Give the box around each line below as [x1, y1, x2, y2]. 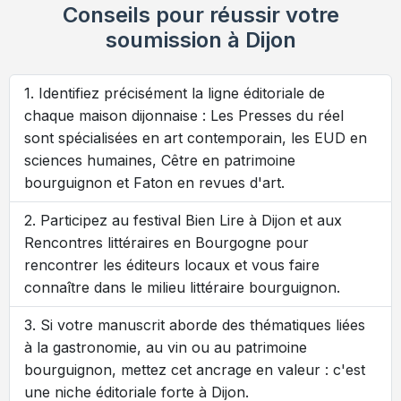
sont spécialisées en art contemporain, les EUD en [24, 129, 367, 148]
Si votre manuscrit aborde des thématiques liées [40, 316, 365, 335]
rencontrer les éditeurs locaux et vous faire [24, 256, 320, 275]
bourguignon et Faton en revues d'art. [24, 174, 285, 192]
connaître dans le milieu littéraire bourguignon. [24, 278, 340, 297]
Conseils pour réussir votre [62, 2, 339, 29]
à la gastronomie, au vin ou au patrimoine [24, 338, 307, 357]
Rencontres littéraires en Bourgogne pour [24, 234, 309, 252]
